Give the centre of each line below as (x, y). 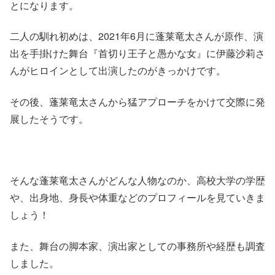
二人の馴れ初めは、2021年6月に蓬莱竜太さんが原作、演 (137, 36)
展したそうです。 (49, 118)
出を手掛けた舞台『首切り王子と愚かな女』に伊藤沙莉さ (137, 53)
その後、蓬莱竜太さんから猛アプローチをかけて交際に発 (137, 101)
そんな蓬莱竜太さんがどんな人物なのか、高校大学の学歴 (137, 180)
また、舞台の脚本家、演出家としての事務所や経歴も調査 (137, 246)
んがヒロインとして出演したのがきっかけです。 (118, 71)
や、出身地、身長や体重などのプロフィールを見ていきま (137, 198)
